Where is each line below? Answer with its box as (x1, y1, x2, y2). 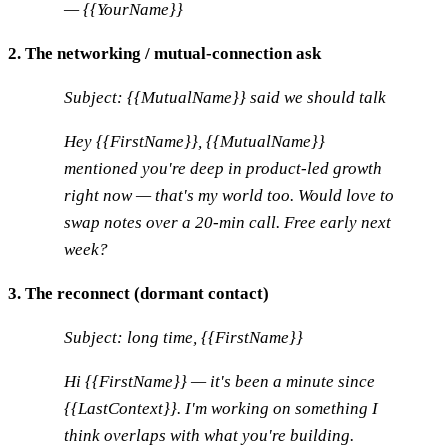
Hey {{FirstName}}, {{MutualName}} (64, 131, 325, 151)
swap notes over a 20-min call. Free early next (64, 212, 391, 232)
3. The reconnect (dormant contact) (8, 283, 269, 303)
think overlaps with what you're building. (64, 425, 354, 445)
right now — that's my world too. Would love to (64, 185, 394, 205)
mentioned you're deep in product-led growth (64, 158, 382, 178)
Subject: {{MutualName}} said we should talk (64, 87, 386, 107)
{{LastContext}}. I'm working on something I (64, 398, 378, 418)
